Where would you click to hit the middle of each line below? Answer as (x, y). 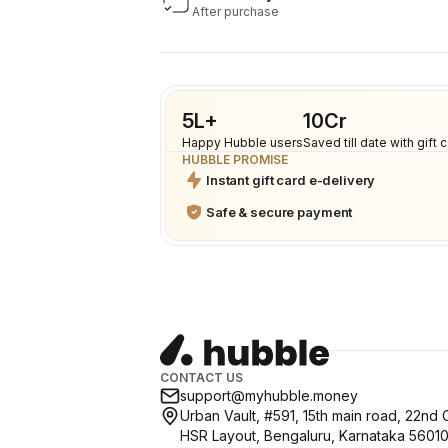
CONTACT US (201, 377)
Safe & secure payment (279, 212)
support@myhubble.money (269, 395)
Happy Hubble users (242, 142)
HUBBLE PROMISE (235, 159)
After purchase (235, 11)
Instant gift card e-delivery (291, 180)
